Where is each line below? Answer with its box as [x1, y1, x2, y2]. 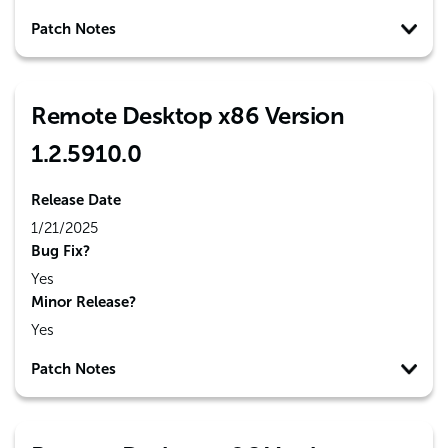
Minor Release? [31, 293, 136, 311]
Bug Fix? [31, 242, 90, 260]
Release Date [31, 191, 121, 209]
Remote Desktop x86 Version [31, 101, 344, 130]
